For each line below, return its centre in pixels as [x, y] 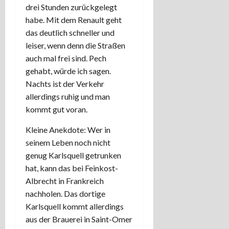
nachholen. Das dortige [65, 193]
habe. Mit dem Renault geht [74, 19]
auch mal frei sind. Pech [66, 58]
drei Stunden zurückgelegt [71, 7]
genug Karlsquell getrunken [73, 155]
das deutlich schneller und [70, 32]
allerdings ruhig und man [68, 96]
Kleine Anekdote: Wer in [68, 129]
